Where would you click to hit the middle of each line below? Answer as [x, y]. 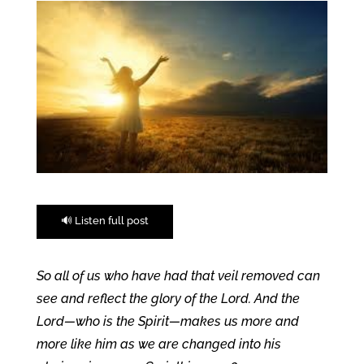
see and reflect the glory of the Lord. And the [168, 298]
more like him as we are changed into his [158, 344]
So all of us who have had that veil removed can [178, 275]
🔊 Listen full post [104, 220]
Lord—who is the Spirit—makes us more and [167, 321]
